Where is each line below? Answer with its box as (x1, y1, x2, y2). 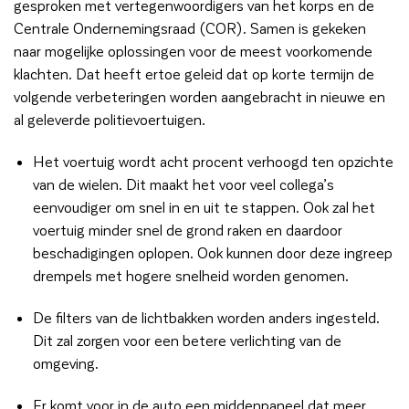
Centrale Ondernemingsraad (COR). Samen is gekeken (14, 19, 366, 37)
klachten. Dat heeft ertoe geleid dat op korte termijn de (14, 65, 374, 83)
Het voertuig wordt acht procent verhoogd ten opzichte (32, 152, 393, 171)
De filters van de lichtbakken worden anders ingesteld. (32, 308, 380, 326)
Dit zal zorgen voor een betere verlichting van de (32, 330, 341, 349)
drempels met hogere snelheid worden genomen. (32, 267, 349, 285)
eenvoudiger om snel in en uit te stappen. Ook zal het (32, 198, 375, 216)
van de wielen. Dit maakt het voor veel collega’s (32, 175, 334, 194)
